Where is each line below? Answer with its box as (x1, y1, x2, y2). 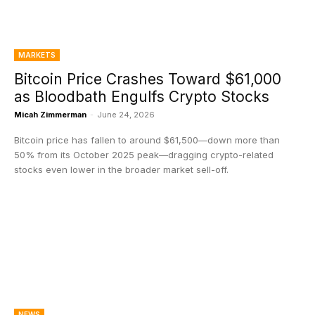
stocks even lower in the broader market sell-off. (14, 164, 229, 175)
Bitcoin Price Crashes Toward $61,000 (14, 70, 281, 88)
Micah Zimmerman (14, 110, 86, 120)
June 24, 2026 (97, 110, 155, 120)
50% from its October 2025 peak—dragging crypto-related (14, 149, 274, 160)
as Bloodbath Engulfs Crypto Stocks (14, 88, 269, 105)
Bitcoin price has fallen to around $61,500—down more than (14, 134, 280, 146)
